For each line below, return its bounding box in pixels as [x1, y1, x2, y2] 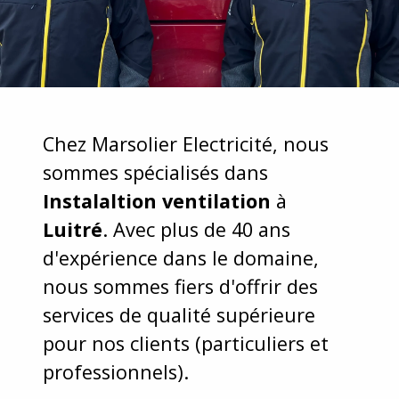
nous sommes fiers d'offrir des [43, 273, 318, 299]
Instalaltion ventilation [43, 187, 271, 214]
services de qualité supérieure [43, 301, 315, 328]
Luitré [43, 216, 102, 242]
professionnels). [43, 358, 194, 385]
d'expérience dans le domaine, [43, 244, 319, 271]
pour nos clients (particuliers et [43, 330, 329, 356]
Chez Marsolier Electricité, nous [43, 130, 329, 157]
